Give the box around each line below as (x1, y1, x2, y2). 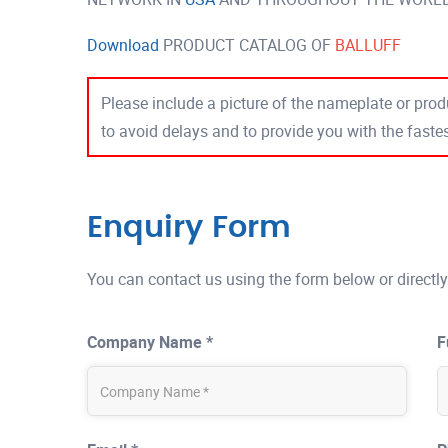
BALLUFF (335, 34, 401, 56)
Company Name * (87, 331, 213, 353)
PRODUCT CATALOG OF (159, 34, 335, 56)
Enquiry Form (87, 213, 291, 243)
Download (87, 34, 159, 56)
